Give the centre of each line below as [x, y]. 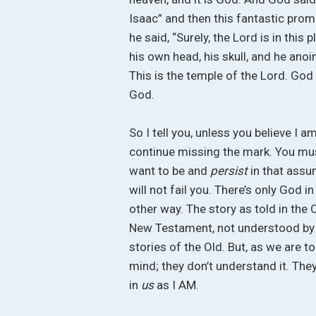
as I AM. [178, 285]
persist [231, 171]
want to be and [170, 171]
